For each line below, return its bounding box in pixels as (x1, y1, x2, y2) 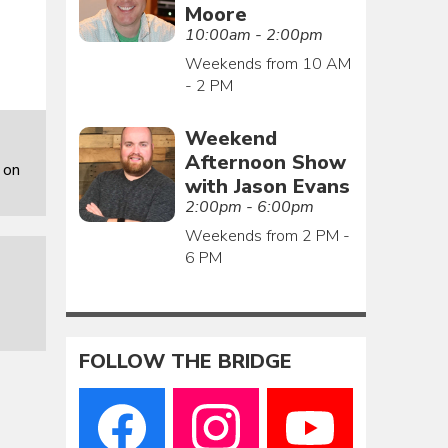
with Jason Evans (184, 172, 350, 200)
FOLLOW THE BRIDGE (79, 348, 293, 376)
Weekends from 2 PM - (184, 224, 350, 247)
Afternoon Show (184, 148, 346, 176)
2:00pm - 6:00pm (184, 195, 314, 218)
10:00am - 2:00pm (184, 23, 323, 46)
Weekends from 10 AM (184, 52, 351, 75)
